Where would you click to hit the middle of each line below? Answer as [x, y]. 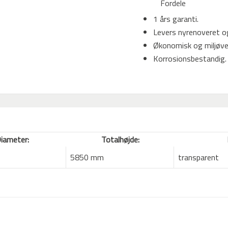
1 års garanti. [176, 19]
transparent [198, 158]
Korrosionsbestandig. [190, 59]
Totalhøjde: [120, 140]
